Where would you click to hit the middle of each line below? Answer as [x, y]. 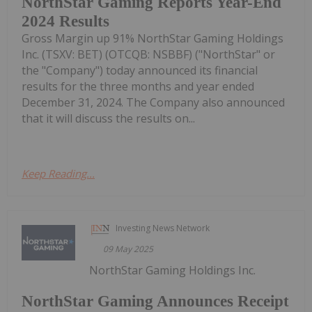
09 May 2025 [128, 249]
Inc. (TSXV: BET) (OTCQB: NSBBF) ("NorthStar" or [148, 54]
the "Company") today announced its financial [140, 70]
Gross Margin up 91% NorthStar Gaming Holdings [153, 38]
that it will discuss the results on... [108, 118]
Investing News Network [163, 228]
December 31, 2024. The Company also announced [153, 102]
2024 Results [65, 21]
